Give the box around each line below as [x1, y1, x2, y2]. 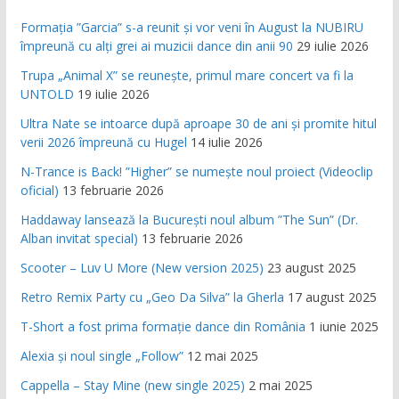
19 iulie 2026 [77, 85, 150, 103]
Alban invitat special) [20, 230, 138, 248]
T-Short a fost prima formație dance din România [20, 318, 305, 336]
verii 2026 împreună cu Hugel [20, 134, 187, 151]
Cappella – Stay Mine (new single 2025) [20, 377, 245, 395]
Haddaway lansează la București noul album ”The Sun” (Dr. [20, 211, 358, 229]
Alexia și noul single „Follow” [20, 347, 183, 365]
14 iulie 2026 [190, 134, 263, 151]
